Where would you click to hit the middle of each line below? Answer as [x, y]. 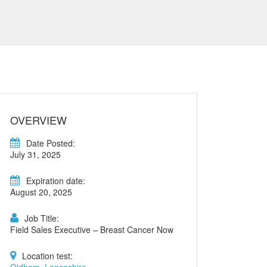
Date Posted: [51, 143]
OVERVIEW [38, 120]
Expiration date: [56, 181]
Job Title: [42, 218]
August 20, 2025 [41, 192]
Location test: [47, 256]
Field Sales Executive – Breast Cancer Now [92, 229]
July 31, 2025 [35, 154]
